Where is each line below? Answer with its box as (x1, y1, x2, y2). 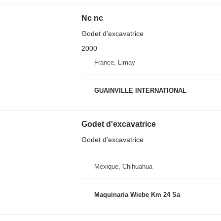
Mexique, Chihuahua (94, 162, 152, 170)
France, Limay (94, 58, 135, 66)
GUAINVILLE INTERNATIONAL (94, 87, 186, 95)
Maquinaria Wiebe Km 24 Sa (94, 191, 180, 199)
